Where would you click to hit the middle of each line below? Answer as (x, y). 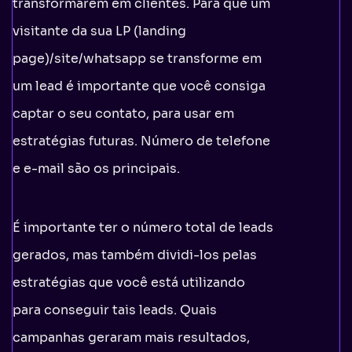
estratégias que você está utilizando (129, 282)
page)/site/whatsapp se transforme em (137, 58)
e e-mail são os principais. (96, 168)
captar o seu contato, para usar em (123, 113)
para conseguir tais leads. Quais (115, 310)
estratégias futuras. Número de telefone (141, 141)
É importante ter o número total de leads (143, 227)
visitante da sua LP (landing (99, 31)
